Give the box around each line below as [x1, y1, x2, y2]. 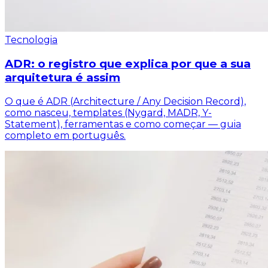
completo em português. [5, 129, 126, 141]
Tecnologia [5, 34, 57, 46]
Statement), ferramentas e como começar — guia [5, 118, 241, 130]
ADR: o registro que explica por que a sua [5, 56, 251, 71]
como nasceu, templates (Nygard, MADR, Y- [5, 106, 212, 118]
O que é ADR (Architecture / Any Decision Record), [5, 95, 246, 107]
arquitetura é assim [5, 70, 120, 84]
